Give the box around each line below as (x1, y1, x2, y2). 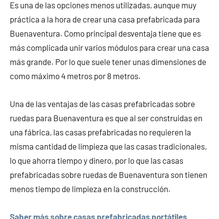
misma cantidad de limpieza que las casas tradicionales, (10, 141, 207, 152)
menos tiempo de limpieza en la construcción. (10, 184, 171, 194)
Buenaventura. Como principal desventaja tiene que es (10, 28, 201, 39)
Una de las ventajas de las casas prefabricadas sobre (10, 99, 195, 109)
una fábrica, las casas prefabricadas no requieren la (10, 127, 191, 137)
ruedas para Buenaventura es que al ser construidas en (10, 113, 202, 123)
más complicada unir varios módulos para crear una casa (10, 43, 209, 53)
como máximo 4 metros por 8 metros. (10, 71, 141, 81)
